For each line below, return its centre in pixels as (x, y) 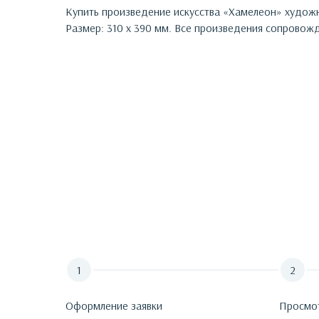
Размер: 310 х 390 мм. (119, 28)
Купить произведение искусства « (147, 11)
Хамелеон (252, 11)
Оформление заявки (114, 305)
